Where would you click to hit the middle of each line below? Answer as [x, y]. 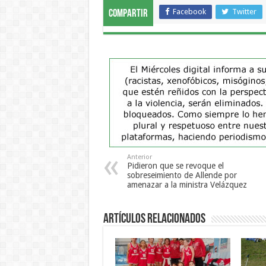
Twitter [244, 12]
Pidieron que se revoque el [175, 166]
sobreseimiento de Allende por [182, 175]
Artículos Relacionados [154, 220]
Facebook [189, 12]
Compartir [128, 14]
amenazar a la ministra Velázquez [187, 185]
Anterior [139, 157]
